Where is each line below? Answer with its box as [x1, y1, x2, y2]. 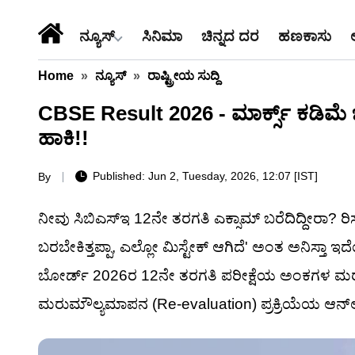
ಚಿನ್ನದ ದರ [201, 28, 259, 44]
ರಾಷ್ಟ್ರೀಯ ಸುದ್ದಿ [147, 69, 219, 82]
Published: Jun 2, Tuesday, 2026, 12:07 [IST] [93, 170, 318, 183]
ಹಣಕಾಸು [278, 28, 331, 44]
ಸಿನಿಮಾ [142, 28, 182, 44]
